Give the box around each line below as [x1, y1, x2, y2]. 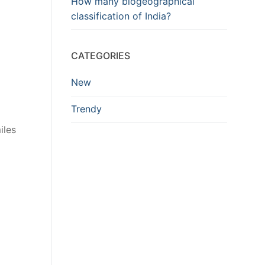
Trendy [71, 103, 102, 115]
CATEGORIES [71, 50, 130, 62]
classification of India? [71, 9, 171, 22]
